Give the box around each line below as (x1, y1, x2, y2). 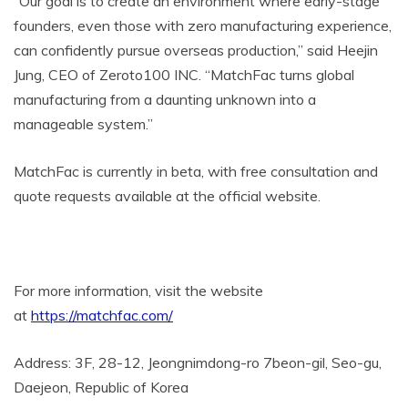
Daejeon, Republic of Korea (14, 378, 189, 397)
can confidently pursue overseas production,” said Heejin (14, 41, 378, 60)
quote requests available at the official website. (14, 187, 321, 206)
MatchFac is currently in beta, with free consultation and (14, 162, 378, 181)
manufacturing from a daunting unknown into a (14, 90, 316, 109)
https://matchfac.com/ (31, 306, 173, 325)
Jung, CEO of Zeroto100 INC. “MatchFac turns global (14, 66, 354, 85)
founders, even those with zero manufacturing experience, (14, 16, 392, 36)
